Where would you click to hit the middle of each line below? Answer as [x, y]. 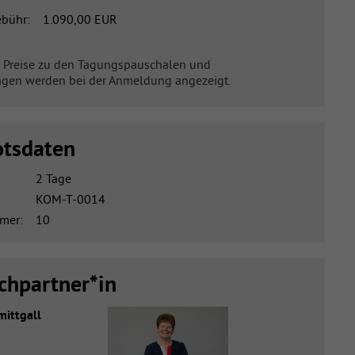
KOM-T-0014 [70, 199]
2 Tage [53, 179]
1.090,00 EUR [80, 19]
